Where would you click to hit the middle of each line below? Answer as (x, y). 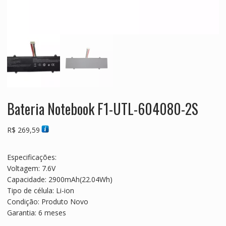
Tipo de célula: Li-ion (40, 190)
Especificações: (32, 157)
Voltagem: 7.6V (31, 168)
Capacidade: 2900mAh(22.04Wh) (60, 179)
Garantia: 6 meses (36, 212)
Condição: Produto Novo (47, 201)
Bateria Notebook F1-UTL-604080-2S (102, 108)
